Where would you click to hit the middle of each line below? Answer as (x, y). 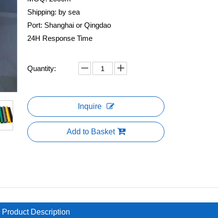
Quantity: (42, 68)
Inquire (90, 106)
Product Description (36, 212)
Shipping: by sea (54, 12)
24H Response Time (60, 38)
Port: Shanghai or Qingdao (69, 25)
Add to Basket (91, 132)
